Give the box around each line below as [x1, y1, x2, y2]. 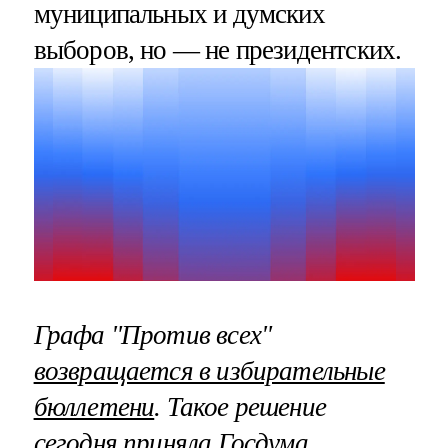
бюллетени [33, 391, 155, 422]
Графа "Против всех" [33, 319, 272, 350]
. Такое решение [154, 391, 327, 422]
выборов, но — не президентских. [33, 35, 402, 66]
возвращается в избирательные [33, 355, 385, 386]
